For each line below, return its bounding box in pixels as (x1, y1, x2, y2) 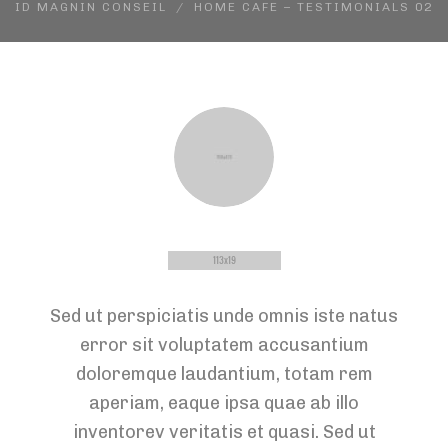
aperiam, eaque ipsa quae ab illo (89, 392, 359, 414)
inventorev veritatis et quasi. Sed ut (72, 421, 376, 443)
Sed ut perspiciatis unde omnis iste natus (50, 305, 398, 327)
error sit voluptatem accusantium (79, 334, 369, 356)
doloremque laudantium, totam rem (75, 363, 373, 385)
